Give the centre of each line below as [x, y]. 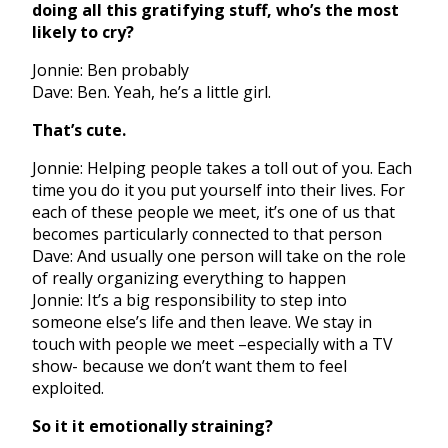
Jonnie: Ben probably [110, 70]
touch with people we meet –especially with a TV [212, 344]
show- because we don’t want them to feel [189, 366]
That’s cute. [79, 130]
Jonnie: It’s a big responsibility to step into [189, 300]
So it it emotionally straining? [152, 426]
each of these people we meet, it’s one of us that [213, 212]
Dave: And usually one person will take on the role [219, 256]
